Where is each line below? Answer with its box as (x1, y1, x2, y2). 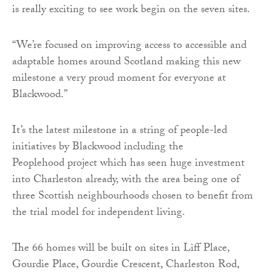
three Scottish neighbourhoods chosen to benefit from (12, 188, 253, 207)
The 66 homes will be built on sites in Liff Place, (12, 240, 229, 259)
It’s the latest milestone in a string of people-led (12, 122, 227, 141)
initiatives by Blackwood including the (12, 138, 183, 158)
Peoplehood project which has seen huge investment (12, 155, 245, 174)
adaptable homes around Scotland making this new (12, 53, 240, 73)
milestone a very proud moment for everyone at (12, 70, 226, 89)
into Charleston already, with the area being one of (12, 171, 240, 191)
